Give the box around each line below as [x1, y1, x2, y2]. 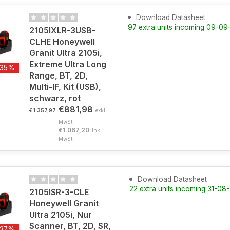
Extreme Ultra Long [29, 59, 106, 69]
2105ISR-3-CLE [29, 187, 89, 197]
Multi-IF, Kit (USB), [29, 82, 101, 92]
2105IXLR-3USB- [29, 25, 95, 35]
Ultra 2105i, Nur [29, 209, 92, 220]
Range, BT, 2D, [29, 70, 88, 81]
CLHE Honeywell [29, 36, 95, 47]
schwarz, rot [29, 93, 81, 103]
